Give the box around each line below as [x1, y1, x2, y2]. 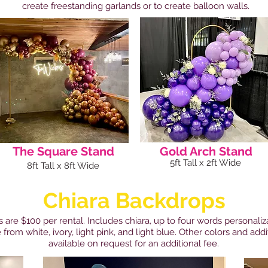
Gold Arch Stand [159, 144, 252, 159]
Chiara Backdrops [42, 188, 226, 214]
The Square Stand [13, 144, 114, 159]
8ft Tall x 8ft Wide [27, 160, 99, 172]
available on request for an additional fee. [48, 238, 219, 249]
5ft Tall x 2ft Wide [170, 157, 241, 169]
